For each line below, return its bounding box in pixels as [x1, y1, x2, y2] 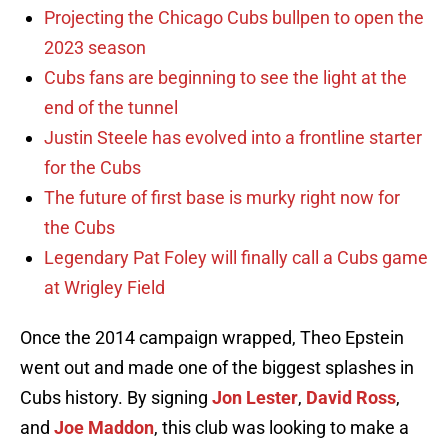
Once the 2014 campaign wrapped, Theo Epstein [20, 327, 404, 349]
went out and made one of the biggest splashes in [20, 357, 414, 379]
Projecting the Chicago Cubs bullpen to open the [44, 7, 424, 29]
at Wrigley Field [44, 277, 165, 299]
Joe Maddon [54, 417, 154, 439]
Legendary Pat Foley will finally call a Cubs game [44, 247, 428, 269]
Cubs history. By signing [20, 387, 212, 409]
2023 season [44, 37, 146, 59]
